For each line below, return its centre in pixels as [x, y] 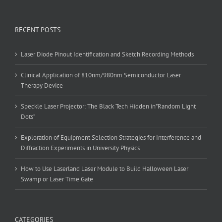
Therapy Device [42, 85]
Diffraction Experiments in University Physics [80, 148]
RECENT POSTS [38, 30]
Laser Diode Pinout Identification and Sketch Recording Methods [107, 54]
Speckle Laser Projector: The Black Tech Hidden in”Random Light [108, 106]
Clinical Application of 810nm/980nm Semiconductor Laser [101, 75]
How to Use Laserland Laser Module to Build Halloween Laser [105, 169]
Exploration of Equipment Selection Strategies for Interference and [111, 138]
